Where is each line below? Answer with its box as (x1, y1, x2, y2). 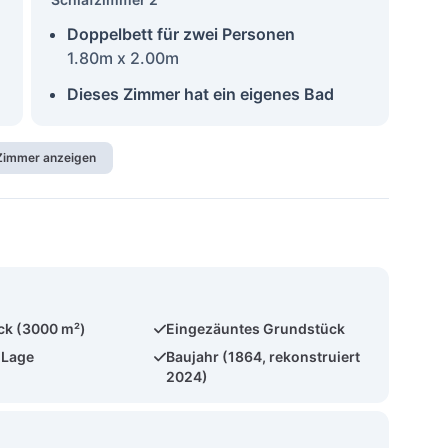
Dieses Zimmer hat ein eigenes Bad (66, 84, 334, 104)
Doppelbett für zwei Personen (66, 24, 295, 44)
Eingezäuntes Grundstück (166, 320, 346, 337)
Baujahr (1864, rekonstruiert (166, 348, 361, 365)
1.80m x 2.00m (66, 48, 179, 68)
